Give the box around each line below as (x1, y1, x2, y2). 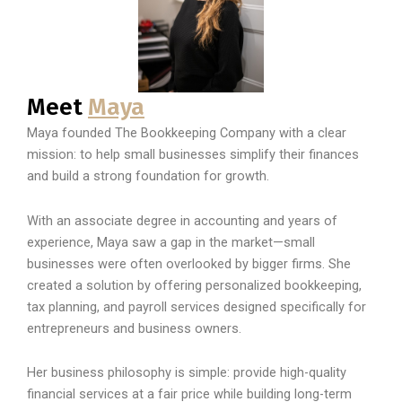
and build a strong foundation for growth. (27, 168, 269, 185)
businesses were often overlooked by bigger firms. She (27, 255, 351, 272)
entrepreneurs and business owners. (27, 319, 241, 336)
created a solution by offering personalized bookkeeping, (27, 276, 362, 293)
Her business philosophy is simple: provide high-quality (27, 364, 346, 381)
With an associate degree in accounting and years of (27, 212, 337, 229)
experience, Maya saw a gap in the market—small (27, 233, 315, 250)
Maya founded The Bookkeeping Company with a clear (27, 125, 346, 142)
